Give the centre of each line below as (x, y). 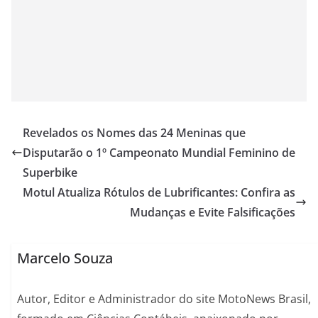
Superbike (50, 173)
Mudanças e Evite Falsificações (213, 213)
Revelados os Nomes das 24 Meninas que (134, 133)
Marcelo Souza (65, 258)
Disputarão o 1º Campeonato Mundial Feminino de (159, 153)
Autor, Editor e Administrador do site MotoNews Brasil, (164, 299)
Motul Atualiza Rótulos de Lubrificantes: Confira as (159, 193)
